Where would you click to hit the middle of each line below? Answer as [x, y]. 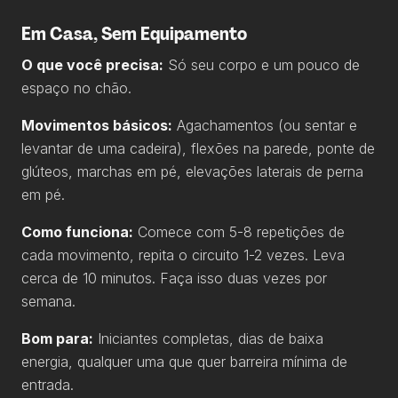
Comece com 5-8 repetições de [239, 231]
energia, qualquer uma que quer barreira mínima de [184, 361]
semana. [48, 301]
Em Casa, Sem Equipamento [134, 33]
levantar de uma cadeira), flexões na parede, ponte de [198, 148]
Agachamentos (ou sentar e [265, 125]
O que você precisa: [92, 64]
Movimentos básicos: [97, 125]
